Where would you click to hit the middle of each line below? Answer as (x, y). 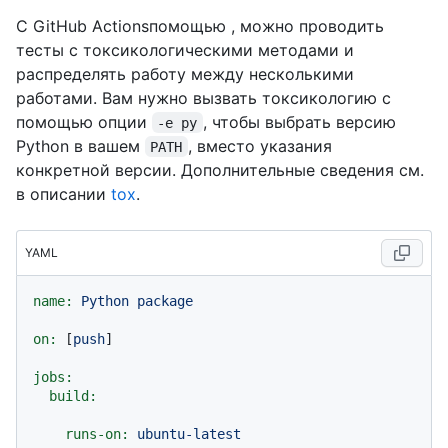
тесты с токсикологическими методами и (185, 49)
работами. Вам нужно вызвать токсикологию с (203, 97)
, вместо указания (262, 145)
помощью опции (84, 121)
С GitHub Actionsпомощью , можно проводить (200, 25)
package (165, 300)
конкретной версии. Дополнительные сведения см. (220, 169)
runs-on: (97, 433)
